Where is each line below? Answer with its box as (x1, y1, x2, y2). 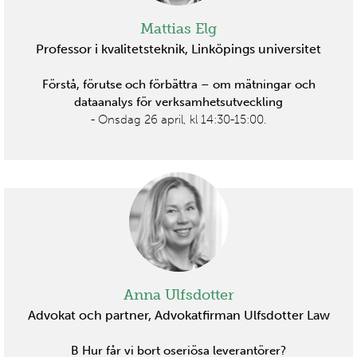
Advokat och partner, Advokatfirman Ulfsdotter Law (27, 307, 330, 323)
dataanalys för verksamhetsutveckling (74, 94, 283, 109)
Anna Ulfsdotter (123, 285, 234, 304)
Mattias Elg (140, 19, 217, 37)
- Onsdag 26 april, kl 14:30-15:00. (90, 112, 267, 127)
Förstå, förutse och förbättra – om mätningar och (41, 76, 316, 92)
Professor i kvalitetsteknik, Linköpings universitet (36, 41, 321, 57)
